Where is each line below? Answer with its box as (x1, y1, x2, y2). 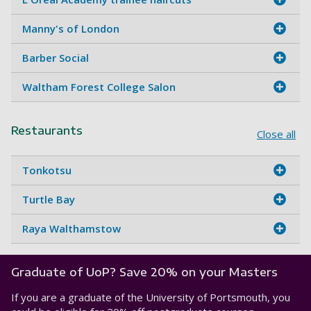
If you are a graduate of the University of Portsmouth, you (11, 289, 290, 304)
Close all (257, 126, 296, 141)
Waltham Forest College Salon (22, 79, 176, 94)
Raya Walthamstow (22, 221, 121, 235)
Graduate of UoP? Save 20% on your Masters (11, 264, 278, 279)
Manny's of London (22, 21, 119, 35)
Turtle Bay (22, 192, 75, 206)
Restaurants (11, 123, 83, 137)
